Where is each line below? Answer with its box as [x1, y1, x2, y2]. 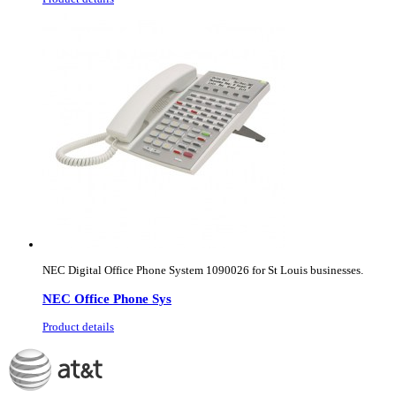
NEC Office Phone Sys [42, 291, 171, 307]
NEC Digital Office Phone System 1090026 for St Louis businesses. [42, 263, 363, 277]
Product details [42, 320, 114, 334]
